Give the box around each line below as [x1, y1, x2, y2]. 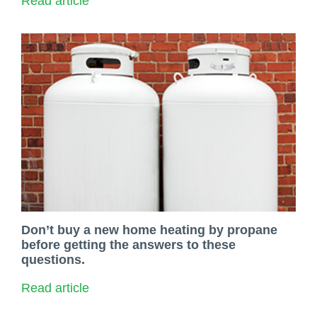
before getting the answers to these [21, 237, 236, 252]
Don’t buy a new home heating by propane [21, 222, 277, 237]
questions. [21, 252, 85, 267]
